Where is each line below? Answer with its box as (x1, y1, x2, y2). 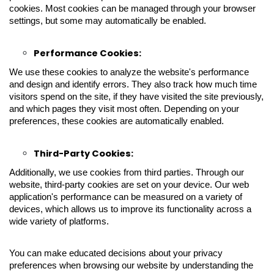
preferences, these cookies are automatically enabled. (9, 116, 224, 126)
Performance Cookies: (34, 47, 143, 59)
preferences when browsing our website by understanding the (9, 261, 253, 270)
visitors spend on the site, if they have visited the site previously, (9, 92, 264, 102)
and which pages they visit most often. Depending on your (9, 104, 239, 114)
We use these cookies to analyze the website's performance (9, 67, 249, 77)
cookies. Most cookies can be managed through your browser (9, 4, 256, 13)
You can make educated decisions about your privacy (9, 248, 223, 258)
